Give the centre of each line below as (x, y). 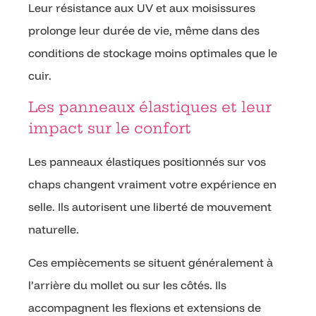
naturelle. (54, 230)
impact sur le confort (110, 128)
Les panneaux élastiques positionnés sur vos (147, 162)
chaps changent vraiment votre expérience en (152, 184)
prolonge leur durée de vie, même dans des (144, 30)
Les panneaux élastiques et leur (150, 107)
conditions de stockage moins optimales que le (153, 53)
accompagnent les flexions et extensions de (145, 307)
